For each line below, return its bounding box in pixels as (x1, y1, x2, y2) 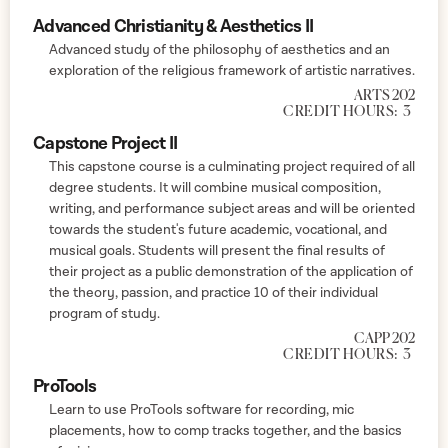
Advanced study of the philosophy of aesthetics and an (49, 40, 390, 59)
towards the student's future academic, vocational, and (49, 220, 387, 239)
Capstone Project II (33, 131, 178, 155)
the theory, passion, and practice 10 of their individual (49, 283, 378, 302)
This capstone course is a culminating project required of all (49, 157, 415, 176)
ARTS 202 (354, 88, 415, 103)
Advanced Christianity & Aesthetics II (33, 14, 314, 38)
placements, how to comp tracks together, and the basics (49, 421, 402, 440)
